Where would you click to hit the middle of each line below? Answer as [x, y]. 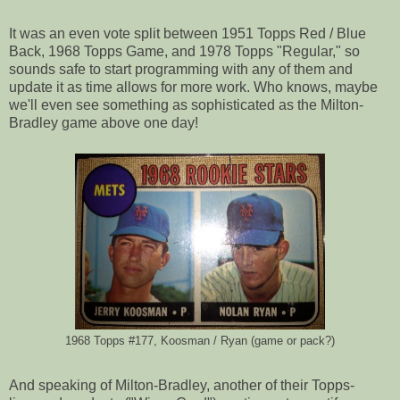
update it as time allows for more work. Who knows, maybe [193, 87]
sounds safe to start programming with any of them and [181, 70]
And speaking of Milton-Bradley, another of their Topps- [182, 385]
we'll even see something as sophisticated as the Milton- [186, 105]
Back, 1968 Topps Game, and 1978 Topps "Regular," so [184, 52]
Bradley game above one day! [104, 123]
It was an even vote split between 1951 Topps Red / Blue [187, 34]
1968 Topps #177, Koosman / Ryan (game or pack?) [200, 342]
